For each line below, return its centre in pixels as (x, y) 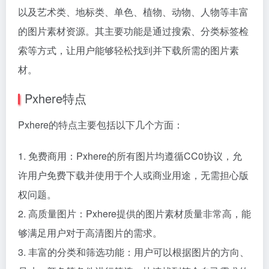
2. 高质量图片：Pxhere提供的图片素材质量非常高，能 (134, 213)
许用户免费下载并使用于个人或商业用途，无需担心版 (133, 175)
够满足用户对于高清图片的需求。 (90, 233)
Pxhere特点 (56, 98)
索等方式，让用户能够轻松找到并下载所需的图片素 (128, 50)
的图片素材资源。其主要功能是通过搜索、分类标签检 (133, 31)
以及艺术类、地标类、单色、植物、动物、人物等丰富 (133, 12)
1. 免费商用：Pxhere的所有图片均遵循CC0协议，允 (130, 156)
